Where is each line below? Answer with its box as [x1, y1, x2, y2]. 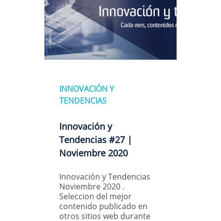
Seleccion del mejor [59, 190, 132, 202]
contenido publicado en [59, 200, 147, 212]
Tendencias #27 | [59, 133, 132, 146]
